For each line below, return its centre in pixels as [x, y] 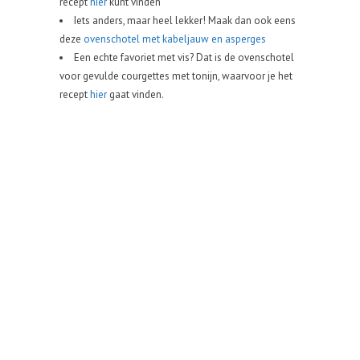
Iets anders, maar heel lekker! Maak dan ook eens [185, 20]
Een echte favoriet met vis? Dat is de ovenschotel [184, 57]
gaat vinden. [135, 94]
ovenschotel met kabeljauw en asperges [175, 39]
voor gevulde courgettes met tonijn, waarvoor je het [176, 76]
